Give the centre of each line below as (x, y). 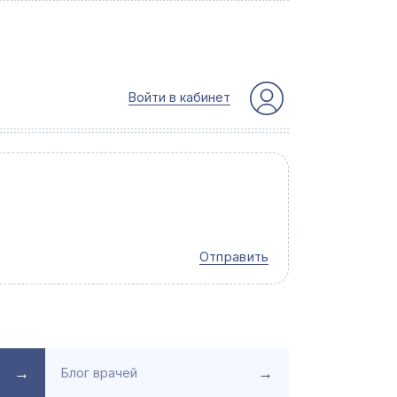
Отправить (234, 257)
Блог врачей (99, 372)
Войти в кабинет (179, 97)
